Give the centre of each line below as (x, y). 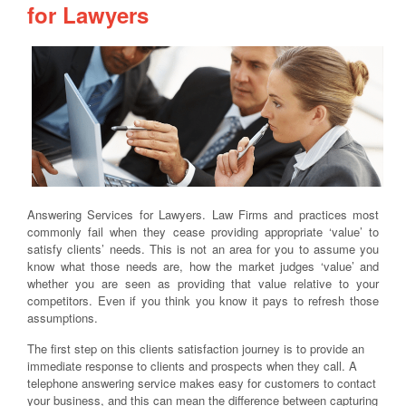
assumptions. (63, 317)
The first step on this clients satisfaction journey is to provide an (196, 349)
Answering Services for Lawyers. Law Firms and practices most (203, 214)
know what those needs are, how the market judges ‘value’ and (203, 266)
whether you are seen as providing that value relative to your (203, 283)
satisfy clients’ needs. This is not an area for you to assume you (203, 248)
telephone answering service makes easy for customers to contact (202, 383)
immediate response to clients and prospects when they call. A (192, 366)
